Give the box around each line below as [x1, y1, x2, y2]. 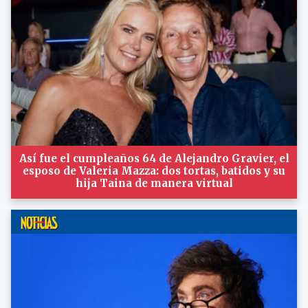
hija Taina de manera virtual [75, 177, 233, 190]
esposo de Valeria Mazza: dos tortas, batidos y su [23, 164, 285, 177]
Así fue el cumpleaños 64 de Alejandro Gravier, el [19, 152, 289, 165]
